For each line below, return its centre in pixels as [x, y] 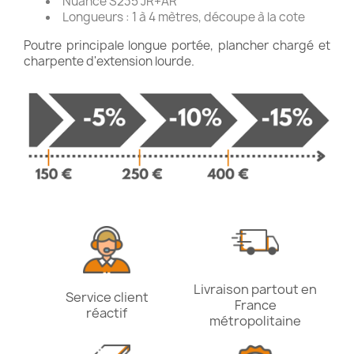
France [255, 305]
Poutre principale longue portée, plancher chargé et [177, 46]
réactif [107, 313]
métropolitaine [255, 320]
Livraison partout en [255, 289]
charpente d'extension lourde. [109, 62]
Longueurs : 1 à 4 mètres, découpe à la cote [184, 17]
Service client [107, 297]
